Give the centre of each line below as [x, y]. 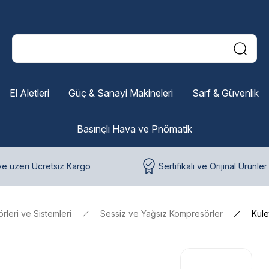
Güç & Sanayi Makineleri [120, 93]
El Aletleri [29, 93]
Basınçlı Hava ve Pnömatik [134, 129]
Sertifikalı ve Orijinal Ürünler [213, 166]
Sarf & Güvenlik [225, 93]
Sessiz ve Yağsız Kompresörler [162, 213]
